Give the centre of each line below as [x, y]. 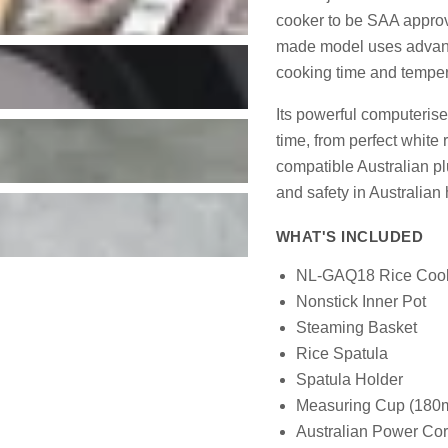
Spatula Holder [349, 379]
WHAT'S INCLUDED [349, 236]
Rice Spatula [341, 353]
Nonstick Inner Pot [360, 301]
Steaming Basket [356, 327]
